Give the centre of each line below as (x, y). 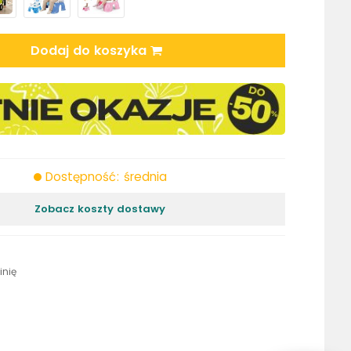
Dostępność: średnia (106, 177)
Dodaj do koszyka (90, 51)
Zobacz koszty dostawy (100, 209)
